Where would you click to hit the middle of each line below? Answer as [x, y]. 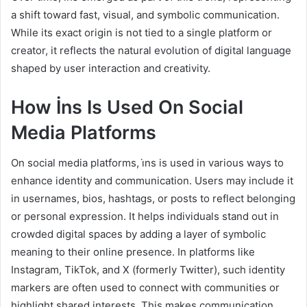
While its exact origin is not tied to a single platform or [142, 32]
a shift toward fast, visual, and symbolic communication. [145, 14]
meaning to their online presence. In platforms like [133, 252]
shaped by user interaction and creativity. [111, 68]
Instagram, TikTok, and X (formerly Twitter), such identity [148, 270]
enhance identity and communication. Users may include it [152, 181]
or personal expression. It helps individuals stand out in [145, 217]
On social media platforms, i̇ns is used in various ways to [147, 163]
